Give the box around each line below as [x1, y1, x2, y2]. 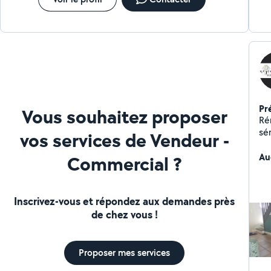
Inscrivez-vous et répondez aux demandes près [14, 193, 235, 209]
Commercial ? [67, 150, 182, 177]
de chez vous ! [91, 206, 158, 222]
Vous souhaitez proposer [21, 103, 227, 129]
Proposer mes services [79, 246, 171, 259]
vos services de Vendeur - [19, 126, 229, 153]
